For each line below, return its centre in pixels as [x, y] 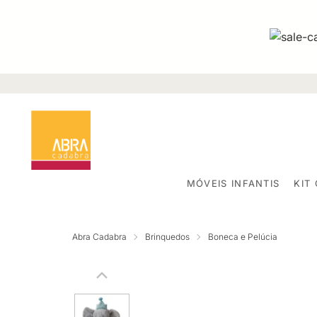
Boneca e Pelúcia [243, 236]
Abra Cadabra [99, 236]
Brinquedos [167, 236]
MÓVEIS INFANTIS [233, 183]
